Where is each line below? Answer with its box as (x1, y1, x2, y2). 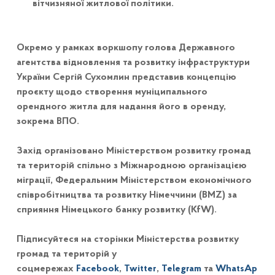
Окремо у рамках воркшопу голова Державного (16, 43, 235, 53)
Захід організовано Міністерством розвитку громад (16, 146, 251, 157)
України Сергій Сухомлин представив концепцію (16, 72, 236, 83)
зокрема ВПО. (16, 117, 79, 127)
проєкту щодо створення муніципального (16, 87, 207, 98)
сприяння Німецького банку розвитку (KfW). (16, 205, 217, 215)
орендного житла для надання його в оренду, (16, 102, 226, 112)
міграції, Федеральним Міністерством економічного (16, 176, 252, 186)
